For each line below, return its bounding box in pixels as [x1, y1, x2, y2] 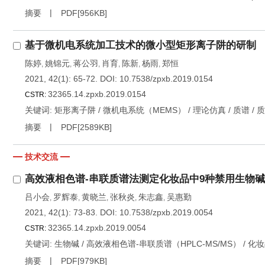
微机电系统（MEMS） [103, 105, 186, 115]
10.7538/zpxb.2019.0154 [119, 74, 213, 83]
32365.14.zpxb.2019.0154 [48, 89, 146, 99]
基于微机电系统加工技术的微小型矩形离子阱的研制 [25, 40, 256, 51]
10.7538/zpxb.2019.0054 [119, 208, 213, 217]
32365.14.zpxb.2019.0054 [48, 223, 146, 232]
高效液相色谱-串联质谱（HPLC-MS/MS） [86, 239, 241, 248]
